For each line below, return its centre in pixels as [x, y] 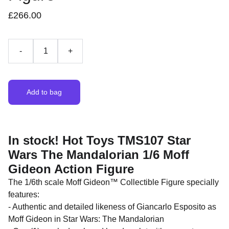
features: [24, 194]
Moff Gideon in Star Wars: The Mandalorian [86, 219]
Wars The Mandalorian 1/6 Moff [99, 155]
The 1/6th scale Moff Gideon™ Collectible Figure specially [113, 182]
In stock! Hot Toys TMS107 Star [99, 140]
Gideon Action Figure [71, 169]
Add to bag [44, 92]
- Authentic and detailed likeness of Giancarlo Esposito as [112, 207]
